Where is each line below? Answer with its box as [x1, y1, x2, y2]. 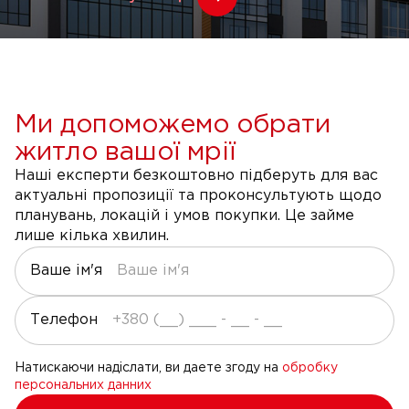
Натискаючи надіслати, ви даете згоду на [15, 362, 282, 374]
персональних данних [15, 380, 152, 392]
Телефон [30, 313, 98, 328]
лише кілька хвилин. [15, 229, 169, 244]
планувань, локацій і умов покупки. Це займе [15, 209, 354, 224]
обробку [282, 362, 338, 374]
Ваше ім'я [30, 264, 102, 278]
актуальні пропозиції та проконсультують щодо [15, 189, 382, 204]
